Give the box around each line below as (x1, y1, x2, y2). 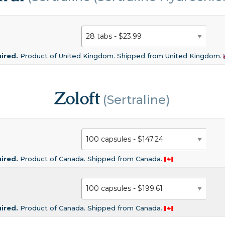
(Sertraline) (100, 92, 171, 107)
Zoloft (54, 87, 100, 109)
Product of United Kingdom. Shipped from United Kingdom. (20, 51, 224, 60)
